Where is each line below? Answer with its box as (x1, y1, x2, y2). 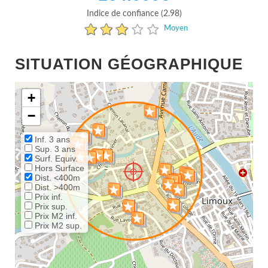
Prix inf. (32, 192, 63, 202)
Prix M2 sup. (32, 221, 82, 230)
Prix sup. (32, 202, 68, 211)
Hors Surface (32, 163, 84, 173)
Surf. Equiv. (32, 154, 78, 163)
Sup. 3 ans (32, 144, 75, 154)
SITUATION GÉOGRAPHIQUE (15, 55, 243, 73)
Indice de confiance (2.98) (86, 10, 182, 18)
